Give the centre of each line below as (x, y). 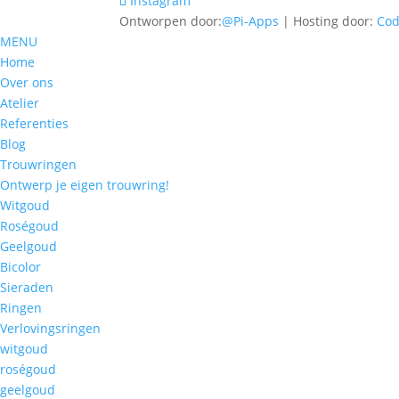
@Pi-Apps (251, 21)
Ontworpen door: (171, 21)
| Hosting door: (328, 21)
